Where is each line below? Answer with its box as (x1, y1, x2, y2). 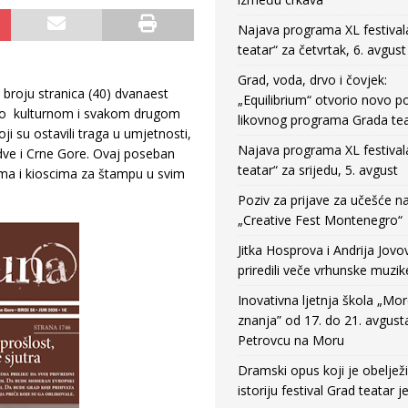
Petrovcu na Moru (237, 331, 344, 349)
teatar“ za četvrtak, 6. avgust (237, 41, 406, 58)
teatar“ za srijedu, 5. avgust (237, 161, 398, 178)
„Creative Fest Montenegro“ (237, 211, 403, 229)
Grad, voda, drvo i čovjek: (237, 71, 387, 88)
